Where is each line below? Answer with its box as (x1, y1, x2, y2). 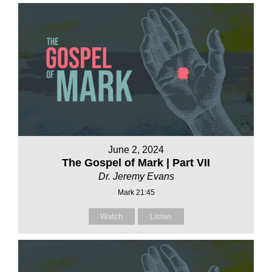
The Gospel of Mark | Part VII (62, 156, 210, 169)
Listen (150, 211, 171, 221)
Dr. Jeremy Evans (98, 171, 174, 182)
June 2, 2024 (108, 144, 164, 155)
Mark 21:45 (117, 188, 155, 197)
